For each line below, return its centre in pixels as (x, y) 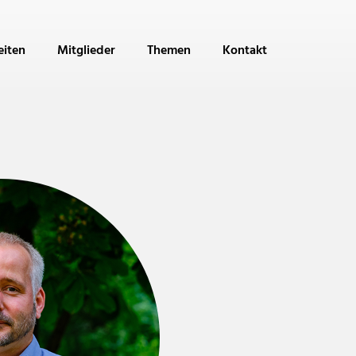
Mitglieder (86, 51)
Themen (169, 51)
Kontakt (245, 51)
